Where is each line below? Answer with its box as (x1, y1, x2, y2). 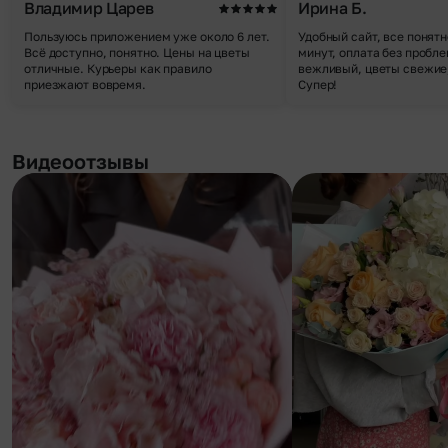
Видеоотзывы (12, 149, 149, 173)
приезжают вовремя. (24, 77, 146, 92)
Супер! (298, 77, 338, 92)
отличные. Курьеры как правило (24, 61, 212, 76)
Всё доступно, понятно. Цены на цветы (24, 45, 250, 60)
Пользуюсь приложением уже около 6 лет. (24, 29, 270, 44)
